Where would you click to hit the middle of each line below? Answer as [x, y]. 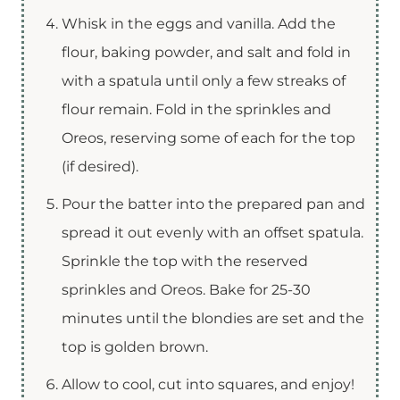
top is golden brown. [135, 346]
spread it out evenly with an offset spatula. [212, 232]
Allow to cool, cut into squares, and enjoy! [208, 384]
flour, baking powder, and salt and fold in [206, 52]
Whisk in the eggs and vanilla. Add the [199, 23]
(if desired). [100, 166]
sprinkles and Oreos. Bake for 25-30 [186, 289]
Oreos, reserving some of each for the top [208, 137]
